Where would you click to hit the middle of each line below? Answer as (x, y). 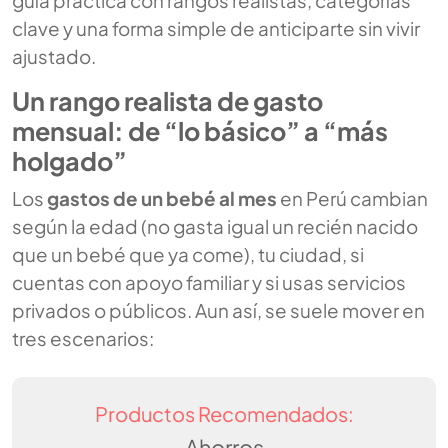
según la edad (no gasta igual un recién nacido (215, 226)
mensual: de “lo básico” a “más (200, 131)
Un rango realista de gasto (167, 101)
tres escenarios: (83, 338)
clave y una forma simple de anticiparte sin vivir (216, 28)
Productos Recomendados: (224, 414)
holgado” (69, 161)
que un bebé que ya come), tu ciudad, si (188, 254)
